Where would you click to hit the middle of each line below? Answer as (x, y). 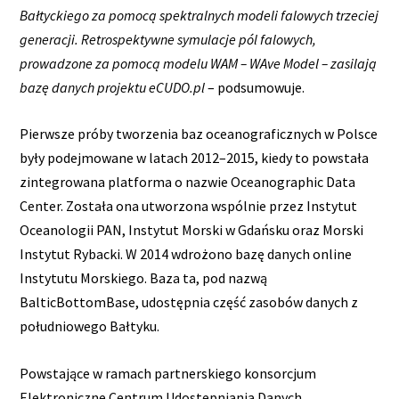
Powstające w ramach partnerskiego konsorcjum (168, 373)
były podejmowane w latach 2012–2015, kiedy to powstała (195, 158)
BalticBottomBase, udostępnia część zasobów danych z (189, 302)
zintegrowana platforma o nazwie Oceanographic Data (188, 182)
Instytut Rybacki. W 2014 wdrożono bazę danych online (186, 254)
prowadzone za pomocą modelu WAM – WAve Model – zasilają (199, 63)
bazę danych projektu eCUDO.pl (113, 87)
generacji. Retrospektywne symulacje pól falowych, (168, 39)
